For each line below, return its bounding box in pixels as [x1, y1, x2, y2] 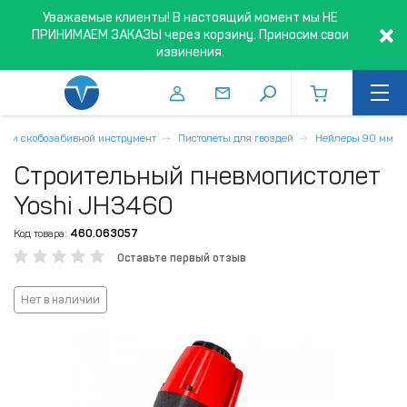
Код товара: [14, 227, 67, 240]
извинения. [155, 45, 224, 60]
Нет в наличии [21, 293, 100, 306]
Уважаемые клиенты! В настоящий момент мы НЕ [42, 10, 338, 25]
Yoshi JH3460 [14, 191, 174, 221]
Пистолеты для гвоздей [178, 132, 293, 144]
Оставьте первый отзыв [117, 252, 246, 264]
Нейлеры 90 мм [315, 132, 393, 144]
